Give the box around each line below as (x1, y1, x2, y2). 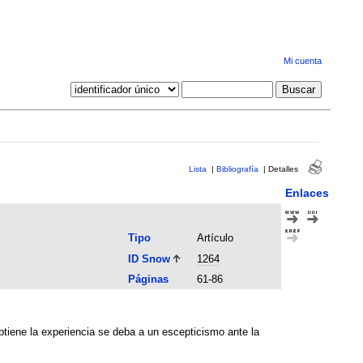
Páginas (127, 272, 169, 285)
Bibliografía (216, 164, 258, 173)
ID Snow (127, 252, 170, 265)
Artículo (196, 231, 233, 244)
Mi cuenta (283, 56, 322, 66)
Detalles (267, 164, 298, 173)
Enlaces (284, 186, 329, 199)
